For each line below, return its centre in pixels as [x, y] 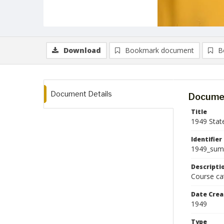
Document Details [81, 94]
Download [82, 50]
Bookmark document [159, 50]
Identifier [206, 139]
